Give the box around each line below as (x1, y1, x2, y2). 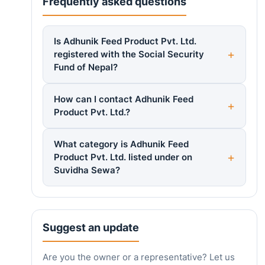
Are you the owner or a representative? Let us (42, 252, 235, 263)
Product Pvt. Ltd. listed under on (53, 151, 192, 163)
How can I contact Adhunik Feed (53, 93, 193, 105)
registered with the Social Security (53, 49, 204, 60)
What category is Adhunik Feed (53, 138, 189, 150)
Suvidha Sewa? (53, 164, 120, 176)
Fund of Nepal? (53, 62, 118, 73)
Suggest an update (42, 221, 139, 234)
